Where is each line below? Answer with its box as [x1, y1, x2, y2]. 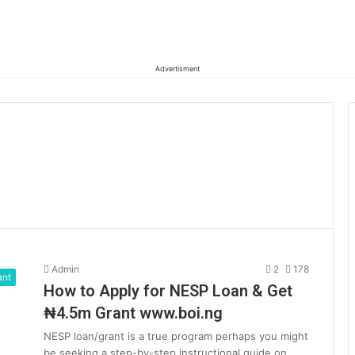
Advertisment [155, 64, 200, 73]
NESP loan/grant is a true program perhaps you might [44, 330, 308, 342]
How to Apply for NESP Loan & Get [44, 281, 292, 300]
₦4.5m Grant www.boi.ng [44, 303, 223, 323]
